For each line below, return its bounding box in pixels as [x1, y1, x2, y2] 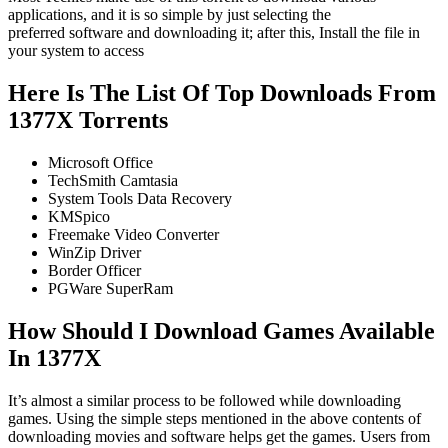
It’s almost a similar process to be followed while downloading [8, 391, 401, 409]
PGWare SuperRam [48, 280, 173, 298]
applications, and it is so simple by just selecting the [8, 6, 331, 24]
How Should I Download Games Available [8, 318, 435, 345]
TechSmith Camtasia [48, 172, 178, 190]
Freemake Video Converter [48, 226, 219, 244]
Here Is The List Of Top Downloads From [8, 80, 436, 107]
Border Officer [48, 262, 141, 280]
